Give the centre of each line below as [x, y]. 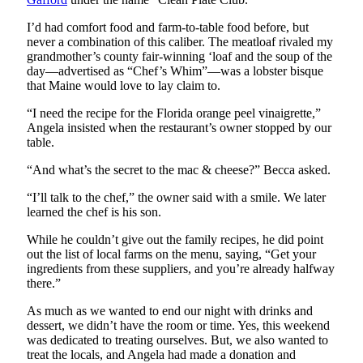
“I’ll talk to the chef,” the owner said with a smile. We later [176, 197]
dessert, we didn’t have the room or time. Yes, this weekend [178, 325]
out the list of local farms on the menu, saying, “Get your [171, 254]
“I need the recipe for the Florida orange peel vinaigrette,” [174, 113]
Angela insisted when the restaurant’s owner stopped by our [179, 127]
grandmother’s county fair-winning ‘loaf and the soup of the [179, 56]
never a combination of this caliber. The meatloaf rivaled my [180, 41]
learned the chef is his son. [94, 211]
